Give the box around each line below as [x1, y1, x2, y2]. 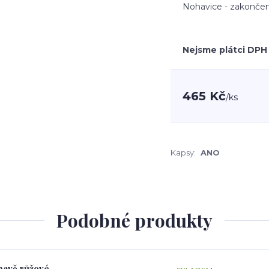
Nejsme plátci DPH [183, 44, 267, 55]
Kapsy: [171, 148, 196, 157]
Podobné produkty [56, 208, 213, 232]
